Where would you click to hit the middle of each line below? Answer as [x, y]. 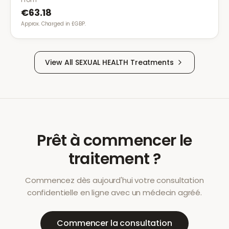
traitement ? [114, 159]
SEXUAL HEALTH [102, 62]
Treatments [151, 62]
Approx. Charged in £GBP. [53, 24]
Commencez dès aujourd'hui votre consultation [114, 180]
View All [60, 62]
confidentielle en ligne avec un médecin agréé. [114, 192]
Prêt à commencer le [114, 141]
